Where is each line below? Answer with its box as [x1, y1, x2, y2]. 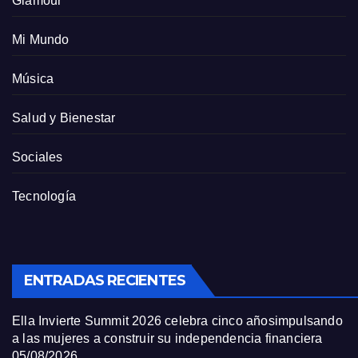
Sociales [12, 150, 63, 164]
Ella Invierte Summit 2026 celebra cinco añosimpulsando [12, 314, 343, 328]
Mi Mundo [12, 33, 70, 46]
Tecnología [12, 189, 76, 203]
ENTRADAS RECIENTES [24, 272, 185, 289]
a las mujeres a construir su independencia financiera [12, 332, 323, 345]
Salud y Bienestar [12, 111, 116, 125]
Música [12, 72, 54, 86]
